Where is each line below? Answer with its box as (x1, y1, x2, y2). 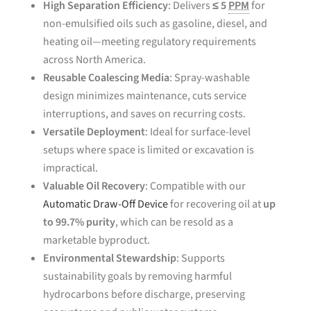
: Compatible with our (145, 178, 246, 194)
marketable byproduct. (43, 233, 151, 248)
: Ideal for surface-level (145, 124, 251, 140)
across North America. (43, 52, 146, 67)
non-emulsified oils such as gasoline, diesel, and (43, 16, 268, 31)
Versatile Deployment (43, 124, 146, 140)
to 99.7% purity (43, 215, 116, 230)
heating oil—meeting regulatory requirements (43, 34, 257, 49)
